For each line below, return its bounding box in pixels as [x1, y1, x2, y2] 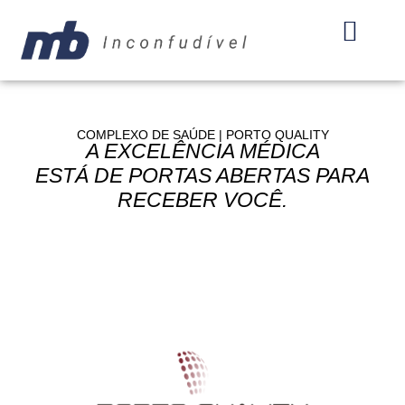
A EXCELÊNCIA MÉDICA [85, 139, 320, 164]
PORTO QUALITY [225, 127, 329, 143]
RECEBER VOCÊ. [118, 188, 287, 212]
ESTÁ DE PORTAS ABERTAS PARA [35, 164, 370, 188]
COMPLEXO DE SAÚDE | [76, 127, 226, 143]
